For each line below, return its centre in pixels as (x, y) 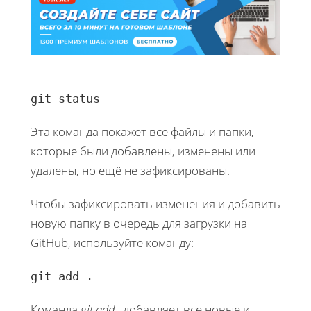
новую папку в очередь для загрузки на (139, 223)
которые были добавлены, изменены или (143, 151)
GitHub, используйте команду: (112, 242)
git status (65, 98)
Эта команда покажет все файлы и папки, (142, 131)
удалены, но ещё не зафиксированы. (130, 170)
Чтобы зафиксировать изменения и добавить (155, 203)
